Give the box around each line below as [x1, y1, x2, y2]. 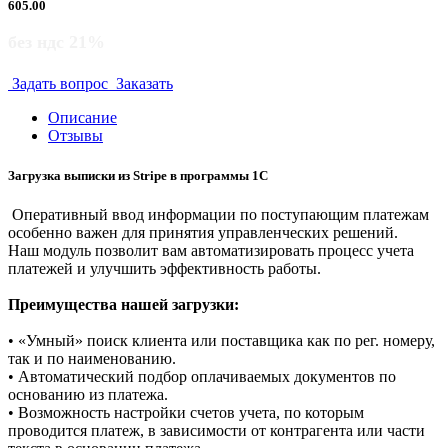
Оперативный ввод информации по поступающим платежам [8, 205, 429, 223]
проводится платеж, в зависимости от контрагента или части [8, 421, 425, 439]
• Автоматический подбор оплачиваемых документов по [8, 367, 396, 385]
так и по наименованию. [8, 349, 176, 367]
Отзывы [48, 127, 103, 145]
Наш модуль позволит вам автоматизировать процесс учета [8, 241, 414, 259]
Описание [48, 109, 117, 127]
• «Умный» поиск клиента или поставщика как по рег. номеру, [8, 331, 435, 349]
